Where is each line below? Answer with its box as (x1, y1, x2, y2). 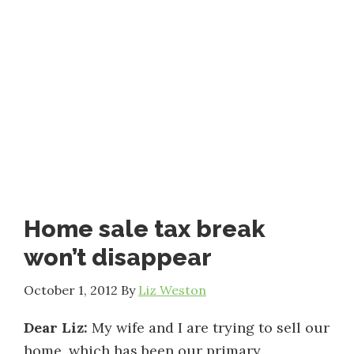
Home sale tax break (24, 215, 265, 243)
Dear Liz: (24, 318, 88, 337)
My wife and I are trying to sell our (88, 318, 330, 337)
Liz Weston (138, 282, 206, 298)
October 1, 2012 (24, 282, 118, 298)
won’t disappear (24, 243, 212, 271)
